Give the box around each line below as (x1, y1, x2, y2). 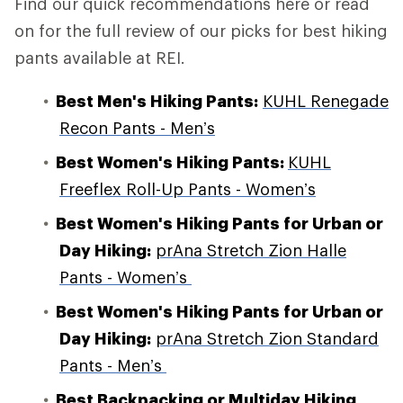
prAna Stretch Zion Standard (156, 327, 379, 348)
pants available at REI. (14, 47, 185, 67)
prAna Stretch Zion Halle (156, 239, 346, 260)
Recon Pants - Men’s (59, 117, 215, 138)
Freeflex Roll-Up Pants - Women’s (59, 178, 316, 199)
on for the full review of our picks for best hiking (14, 20, 388, 40)
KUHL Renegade (263, 90, 389, 111)
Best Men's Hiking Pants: (56, 90, 258, 111)
